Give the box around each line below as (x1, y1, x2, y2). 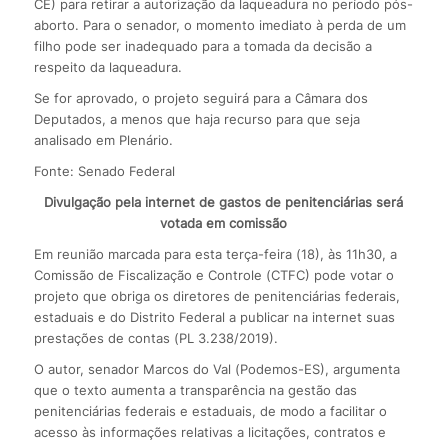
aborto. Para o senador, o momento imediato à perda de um (33, 16, 406, 33)
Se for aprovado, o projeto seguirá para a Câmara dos (33, 89, 368, 106)
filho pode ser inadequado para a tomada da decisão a (33, 37, 372, 54)
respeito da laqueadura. (33, 58, 182, 75)
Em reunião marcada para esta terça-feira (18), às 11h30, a (33, 245, 397, 262)
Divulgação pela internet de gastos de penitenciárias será (44, 193, 404, 210)
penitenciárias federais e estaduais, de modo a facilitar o (33, 402, 387, 419)
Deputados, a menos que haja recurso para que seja (33, 110, 360, 127)
